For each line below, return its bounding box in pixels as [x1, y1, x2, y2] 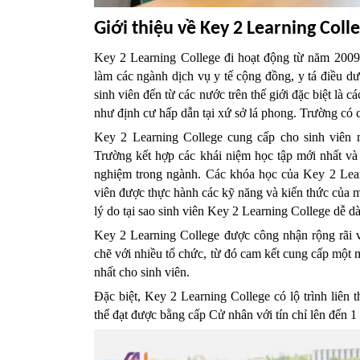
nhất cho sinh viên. [94, 265, 190, 280]
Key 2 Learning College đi [94, 51, 238, 65]
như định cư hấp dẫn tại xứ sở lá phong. [94, 106, 300, 121]
